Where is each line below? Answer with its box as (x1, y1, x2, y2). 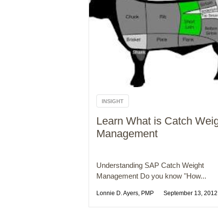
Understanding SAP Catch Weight (96, 161, 204, 170)
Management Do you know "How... (96, 172, 206, 181)
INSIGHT (102, 98, 124, 105)
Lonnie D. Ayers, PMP (96, 190, 154, 197)
